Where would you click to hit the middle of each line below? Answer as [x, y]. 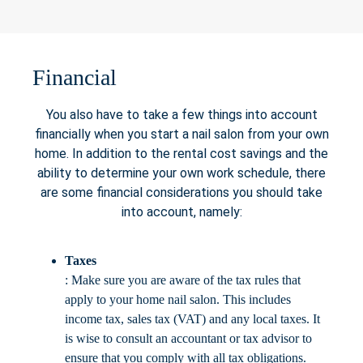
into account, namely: [181, 212]
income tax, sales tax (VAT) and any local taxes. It [192, 319]
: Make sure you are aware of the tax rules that [183, 280]
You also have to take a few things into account [181, 115]
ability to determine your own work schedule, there [181, 173]
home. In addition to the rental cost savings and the [181, 154]
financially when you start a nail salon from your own [181, 135]
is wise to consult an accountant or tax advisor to [188, 339]
